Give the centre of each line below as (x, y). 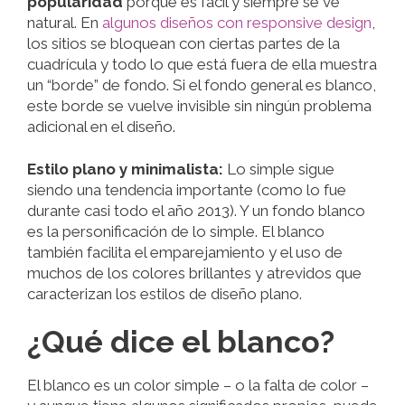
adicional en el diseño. (101, 127)
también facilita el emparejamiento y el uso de (185, 252)
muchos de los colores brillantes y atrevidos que (194, 273)
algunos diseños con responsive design (237, 23)
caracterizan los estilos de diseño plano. (165, 293)
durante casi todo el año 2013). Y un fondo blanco (196, 210)
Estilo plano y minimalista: (125, 169)
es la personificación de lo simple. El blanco (176, 231)
